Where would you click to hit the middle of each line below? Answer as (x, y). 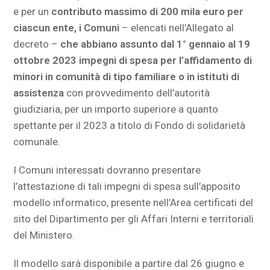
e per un (33, 11)
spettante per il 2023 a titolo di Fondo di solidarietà (130, 125)
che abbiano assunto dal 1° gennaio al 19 (155, 44)
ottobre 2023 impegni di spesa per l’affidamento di (133, 60)
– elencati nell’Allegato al (178, 28)
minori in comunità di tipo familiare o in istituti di (127, 77)
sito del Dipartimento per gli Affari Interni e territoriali (134, 219)
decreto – (37, 44)
